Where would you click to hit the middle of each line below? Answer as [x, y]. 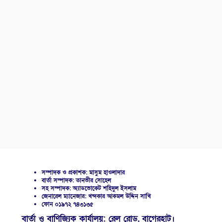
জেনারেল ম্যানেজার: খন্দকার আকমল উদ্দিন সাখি [96, 196]
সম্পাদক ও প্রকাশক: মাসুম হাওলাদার [83, 173]
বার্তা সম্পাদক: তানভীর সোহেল [76, 181]
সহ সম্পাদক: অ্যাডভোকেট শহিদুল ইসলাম [89, 189]
